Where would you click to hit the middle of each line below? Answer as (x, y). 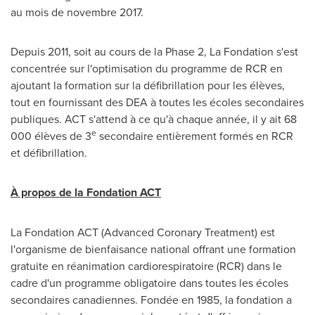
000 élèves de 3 (51, 135)
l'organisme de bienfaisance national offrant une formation (153, 249)
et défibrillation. (49, 152)
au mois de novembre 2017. (77, 12)
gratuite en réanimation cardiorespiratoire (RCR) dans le (146, 265)
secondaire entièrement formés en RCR (195, 135)
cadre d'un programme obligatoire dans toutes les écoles (149, 282)
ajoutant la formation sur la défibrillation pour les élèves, (148, 85)
